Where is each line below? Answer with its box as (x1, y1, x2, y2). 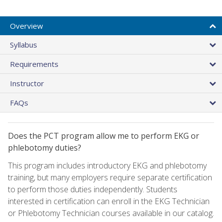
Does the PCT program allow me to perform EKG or (8, 130, 199, 141)
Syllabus (10, 39, 37, 50)
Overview (10, 20, 43, 31)
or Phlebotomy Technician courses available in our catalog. (8, 207, 214, 219)
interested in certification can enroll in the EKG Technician (8, 195, 210, 207)
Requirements (10, 58, 58, 69)
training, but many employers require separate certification (8, 171, 212, 183)
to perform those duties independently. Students (8, 183, 177, 195)
